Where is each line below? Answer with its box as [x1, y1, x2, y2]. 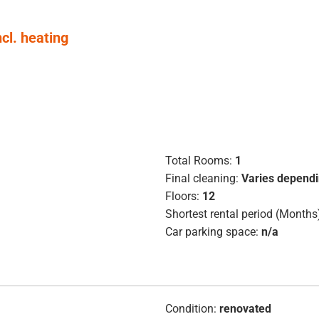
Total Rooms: [164, 153, 232, 167]
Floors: [164, 189, 199, 203]
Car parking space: [164, 224, 258, 239]
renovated [219, 301, 271, 315]
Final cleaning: [164, 171, 239, 185]
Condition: [164, 301, 216, 315]
